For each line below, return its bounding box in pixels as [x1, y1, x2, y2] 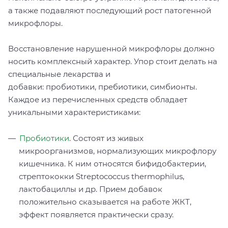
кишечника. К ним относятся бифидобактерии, [19, 158, 206, 168]
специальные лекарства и [8, 69, 110, 79]
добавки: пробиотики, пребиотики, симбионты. [8, 81, 197, 92]
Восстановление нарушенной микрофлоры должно [8, 43, 215, 53]
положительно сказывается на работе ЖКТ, [19, 196, 191, 207]
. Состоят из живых [69, 133, 144, 143]
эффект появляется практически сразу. [19, 209, 174, 219]
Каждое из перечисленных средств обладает [8, 94, 187, 104]
